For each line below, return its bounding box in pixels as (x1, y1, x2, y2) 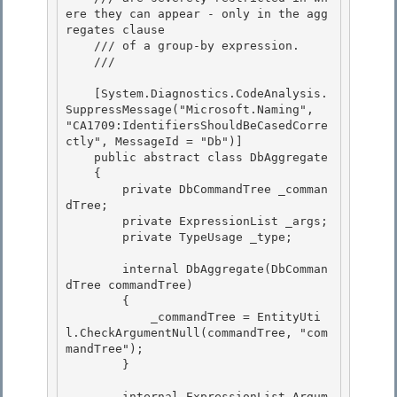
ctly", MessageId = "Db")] (66, 135, 250, 149)
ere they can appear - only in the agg (66, 7, 328, 21)
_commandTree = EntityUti (66, 310, 151, 324)
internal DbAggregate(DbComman (66, 262, 122, 276)
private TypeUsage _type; (66, 230, 122, 245)
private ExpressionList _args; (66, 214, 122, 229)
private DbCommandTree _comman (66, 183, 122, 197)
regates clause (66, 23, 165, 37)
